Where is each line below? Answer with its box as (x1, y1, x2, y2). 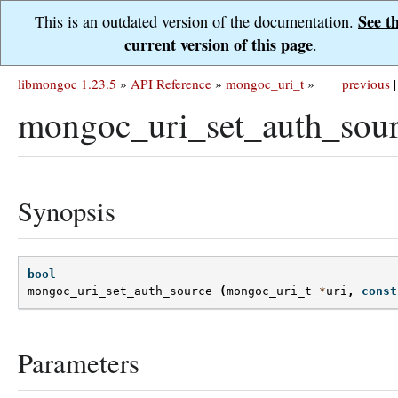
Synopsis (18, 193, 115, 229)
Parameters (18, 345, 139, 382)
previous (342, 75, 390, 92)
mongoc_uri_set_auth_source (28, 284, 212, 298)
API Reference (131, 75, 211, 92)
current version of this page (124, 33, 313, 56)
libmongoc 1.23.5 (18, 75, 116, 92)
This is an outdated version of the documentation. (35, 11, 358, 32)
